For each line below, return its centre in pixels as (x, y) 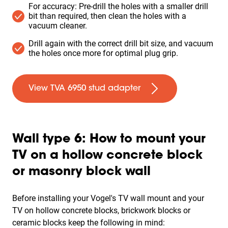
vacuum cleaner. (58, 26)
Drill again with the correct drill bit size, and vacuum (121, 44)
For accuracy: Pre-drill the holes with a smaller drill (118, 6)
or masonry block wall (81, 172)
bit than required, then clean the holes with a (107, 16)
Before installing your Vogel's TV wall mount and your (108, 198)
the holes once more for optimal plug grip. (103, 53)
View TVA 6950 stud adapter (84, 89)
